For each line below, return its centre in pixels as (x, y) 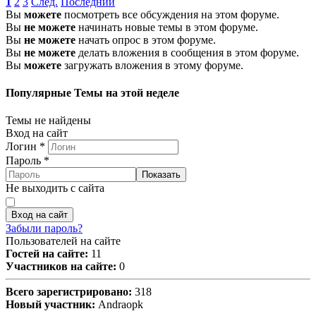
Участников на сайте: (61, 267)
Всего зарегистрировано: (69, 292)
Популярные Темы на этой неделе (92, 92)
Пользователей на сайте (63, 241)
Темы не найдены (48, 121)
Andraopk (119, 305)
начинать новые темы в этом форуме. (167, 27)
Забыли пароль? (44, 229)
